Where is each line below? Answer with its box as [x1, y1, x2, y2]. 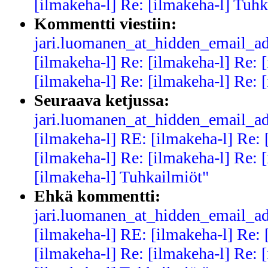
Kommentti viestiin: [34, 14, 176, 33]
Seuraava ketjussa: [34, 91, 169, 110]
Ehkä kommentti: [34, 187, 160, 206]
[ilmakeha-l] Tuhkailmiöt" [34, 167, 209, 187]
